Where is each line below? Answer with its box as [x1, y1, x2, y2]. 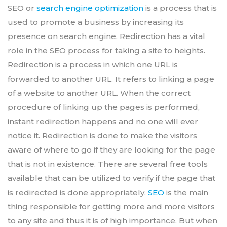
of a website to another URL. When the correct [8, 88, 191, 98]
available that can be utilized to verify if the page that [8, 173, 215, 183]
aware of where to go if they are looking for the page [8, 145, 215, 155]
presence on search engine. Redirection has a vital [8, 31, 205, 42]
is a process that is [143, 3, 217, 13]
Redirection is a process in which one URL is [8, 60, 178, 70]
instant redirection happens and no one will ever [8, 117, 198, 127]
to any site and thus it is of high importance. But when [8, 216, 217, 226]
